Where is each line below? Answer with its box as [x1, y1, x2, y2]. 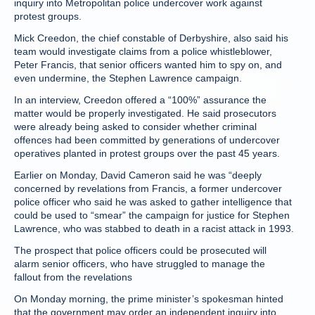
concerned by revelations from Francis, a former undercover [14, 183, 282, 194]
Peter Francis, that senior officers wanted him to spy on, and [14, 59, 282, 70]
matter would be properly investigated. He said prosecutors [14, 108, 276, 119]
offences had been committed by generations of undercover [14, 134, 280, 146]
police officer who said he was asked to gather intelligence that [14, 196, 292, 207]
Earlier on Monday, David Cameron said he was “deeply [14, 169, 262, 181]
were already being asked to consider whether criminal [14, 121, 257, 132]
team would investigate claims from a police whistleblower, [14, 46, 272, 57]
